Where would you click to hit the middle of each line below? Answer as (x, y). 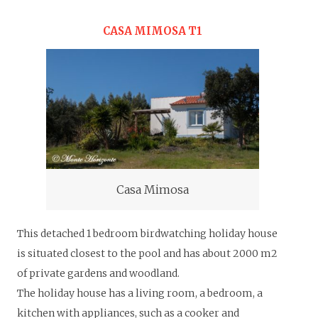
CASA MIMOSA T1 (152, 31)
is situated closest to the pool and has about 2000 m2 (147, 253)
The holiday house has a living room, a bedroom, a (140, 293)
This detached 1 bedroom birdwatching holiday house (147, 233)
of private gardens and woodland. (98, 273)
